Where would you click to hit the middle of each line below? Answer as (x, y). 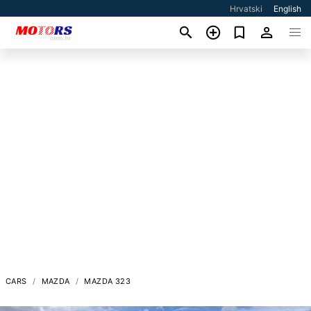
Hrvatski (246, 9)
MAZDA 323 (108, 281)
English (288, 9)
